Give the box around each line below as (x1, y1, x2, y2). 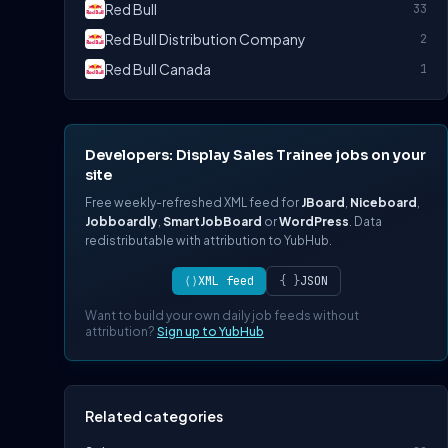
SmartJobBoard (163, 214, 262, 229)
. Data (349, 214, 382, 229)
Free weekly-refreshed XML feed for (85, 195, 301, 210)
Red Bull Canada (105, 60, 211, 78)
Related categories (85, 407, 223, 425)
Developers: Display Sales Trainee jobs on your (85, 146, 426, 164)
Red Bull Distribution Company (105, 30, 306, 48)
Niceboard (350, 195, 417, 210)
